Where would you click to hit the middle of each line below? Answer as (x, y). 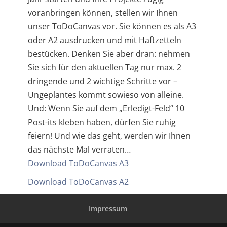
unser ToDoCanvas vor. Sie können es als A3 (112, 26)
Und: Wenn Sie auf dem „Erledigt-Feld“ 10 (106, 108)
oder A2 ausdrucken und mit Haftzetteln (104, 40)
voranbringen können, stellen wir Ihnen (103, 13)
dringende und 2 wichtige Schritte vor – (102, 81)
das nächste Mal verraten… (79, 149)
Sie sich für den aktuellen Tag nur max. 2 (104, 67)
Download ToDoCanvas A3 (78, 163)
